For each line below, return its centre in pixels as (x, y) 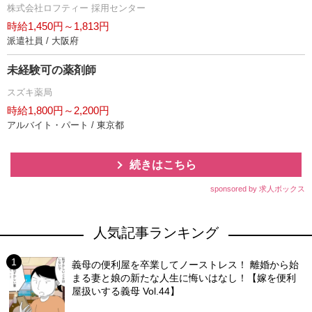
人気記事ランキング (156, 232)
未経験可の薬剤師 (52, 70)
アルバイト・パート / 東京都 (65, 125)
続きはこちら (163, 164)
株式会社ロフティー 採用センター (76, 8)
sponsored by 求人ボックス (258, 188)
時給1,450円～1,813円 (58, 26)
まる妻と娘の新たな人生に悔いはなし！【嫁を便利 (184, 278)
